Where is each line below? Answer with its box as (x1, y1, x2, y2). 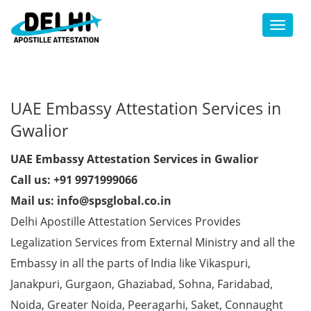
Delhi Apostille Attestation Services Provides (10, 214, 241, 229)
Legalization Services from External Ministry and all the (10, 235, 295, 250)
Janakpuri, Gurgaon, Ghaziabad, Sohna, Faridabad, (10, 276, 273, 292)
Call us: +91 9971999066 (10, 172, 137, 187)
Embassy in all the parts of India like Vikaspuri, (10, 255, 251, 271)
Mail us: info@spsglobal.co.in (10, 193, 171, 208)
